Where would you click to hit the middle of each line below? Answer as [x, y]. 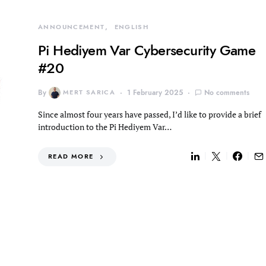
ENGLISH [132, 27]
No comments [227, 92]
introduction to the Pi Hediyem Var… [105, 126]
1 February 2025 [155, 92]
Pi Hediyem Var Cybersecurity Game [147, 50]
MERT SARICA [89, 92]
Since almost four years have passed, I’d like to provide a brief [150, 114]
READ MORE [71, 156]
